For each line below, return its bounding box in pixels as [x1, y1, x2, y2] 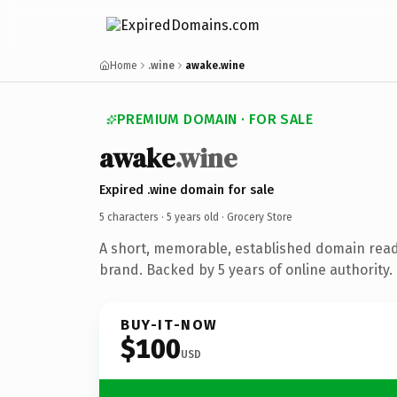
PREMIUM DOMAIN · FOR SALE [117, 111, 313, 128]
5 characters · [99, 210, 167, 223]
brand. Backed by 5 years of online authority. [99, 261, 393, 278]
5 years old [167, 210, 219, 223]
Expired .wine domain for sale [99, 182, 274, 198]
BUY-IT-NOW [121, 315, 218, 333]
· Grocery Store [219, 210, 292, 223]
